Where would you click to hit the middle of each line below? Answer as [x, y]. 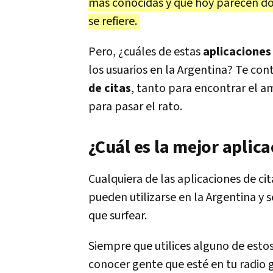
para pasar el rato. [138, 107]
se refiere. [114, 21]
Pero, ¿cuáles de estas [146, 52]
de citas [110, 88]
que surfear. [119, 216]
